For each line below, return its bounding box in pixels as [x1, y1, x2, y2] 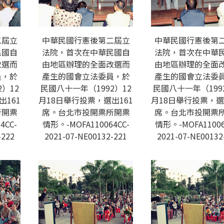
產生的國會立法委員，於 [41, 70, 130, 82]
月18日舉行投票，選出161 [38, 94, 133, 106]
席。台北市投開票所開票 [41, 106, 130, 118]
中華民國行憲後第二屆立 [41, 34, 130, 46]
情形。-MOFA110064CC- [42, 118, 129, 130]
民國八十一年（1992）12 [40, 82, 131, 94]
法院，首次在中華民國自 [41, 46, 130, 58]
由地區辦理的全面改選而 [41, 58, 130, 70]
